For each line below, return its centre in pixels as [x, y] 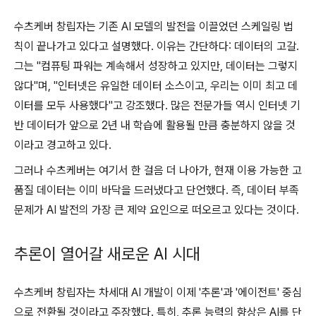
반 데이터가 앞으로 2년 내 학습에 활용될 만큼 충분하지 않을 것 [155, 126]
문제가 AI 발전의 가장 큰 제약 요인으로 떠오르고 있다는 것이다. [157, 210]
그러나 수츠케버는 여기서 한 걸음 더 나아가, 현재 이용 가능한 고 [158, 171]
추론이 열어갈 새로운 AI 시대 [107, 254]
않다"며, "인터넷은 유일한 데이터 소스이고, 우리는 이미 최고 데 [156, 86]
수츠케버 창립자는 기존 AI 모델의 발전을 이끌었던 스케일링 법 [154, 27]
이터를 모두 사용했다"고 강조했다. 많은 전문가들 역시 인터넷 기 [157, 106]
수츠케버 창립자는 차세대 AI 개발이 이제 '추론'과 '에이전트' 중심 [158, 293]
